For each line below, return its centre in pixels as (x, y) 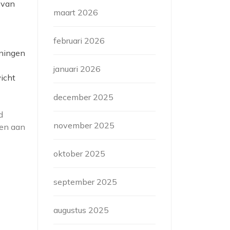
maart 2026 (76, 12)
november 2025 (84, 125)
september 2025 (85, 182)
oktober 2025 (79, 154)
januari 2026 (77, 69)
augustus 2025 (81, 210)
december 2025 (83, 97)
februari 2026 (79, 41)
